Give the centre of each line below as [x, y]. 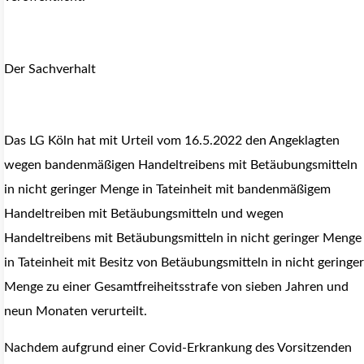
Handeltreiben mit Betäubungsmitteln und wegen [144, 214]
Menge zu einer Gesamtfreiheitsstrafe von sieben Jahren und [176, 287]
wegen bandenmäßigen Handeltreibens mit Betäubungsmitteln [181, 165]
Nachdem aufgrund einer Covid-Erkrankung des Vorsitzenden [178, 347]
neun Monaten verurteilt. [76, 312]
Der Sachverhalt [50, 69]
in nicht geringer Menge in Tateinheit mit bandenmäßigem [167, 190]
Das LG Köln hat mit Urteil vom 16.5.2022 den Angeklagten [172, 141]
